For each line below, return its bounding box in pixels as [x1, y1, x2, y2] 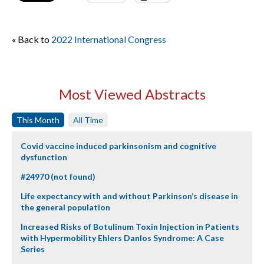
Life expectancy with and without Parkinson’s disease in [21, 191, 238, 201]
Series [21, 244, 45, 254]
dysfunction [21, 152, 67, 162]
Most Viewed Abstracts [58, 85, 206, 103]
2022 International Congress [51, 34, 166, 45]
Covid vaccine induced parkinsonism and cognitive [21, 141, 216, 151]
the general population [21, 202, 110, 212]
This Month [16, 115, 60, 125]
